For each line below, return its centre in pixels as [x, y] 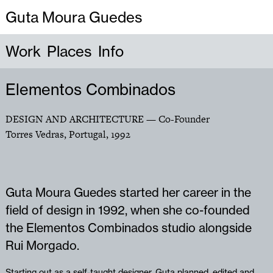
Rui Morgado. [42, 246]
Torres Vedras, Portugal [55, 134]
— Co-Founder [178, 119]
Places [69, 51]
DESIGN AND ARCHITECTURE [76, 119]
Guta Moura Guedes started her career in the [128, 193]
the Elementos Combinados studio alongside [128, 228]
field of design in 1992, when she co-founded [127, 210]
